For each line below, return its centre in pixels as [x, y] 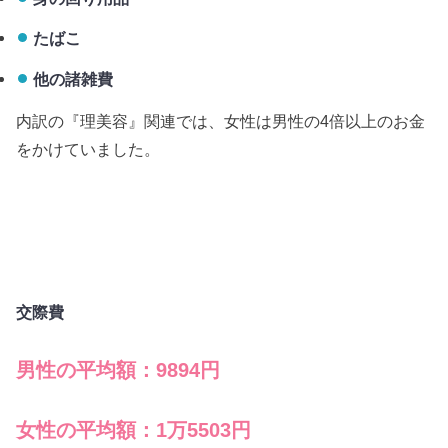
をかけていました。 [88, 149]
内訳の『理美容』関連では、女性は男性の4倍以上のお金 [221, 121]
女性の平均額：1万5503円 [134, 429]
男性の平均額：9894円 [118, 369]
